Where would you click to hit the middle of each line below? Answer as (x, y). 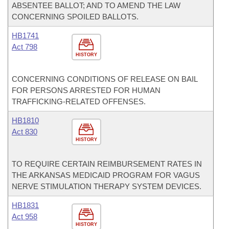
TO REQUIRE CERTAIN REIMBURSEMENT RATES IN (107, 164)
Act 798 (25, 47)
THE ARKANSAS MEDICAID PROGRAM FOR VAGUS (106, 175)
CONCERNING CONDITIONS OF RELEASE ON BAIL (105, 79)
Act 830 (25, 132)
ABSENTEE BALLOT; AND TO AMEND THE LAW (96, 5)
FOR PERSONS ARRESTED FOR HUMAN (86, 90)
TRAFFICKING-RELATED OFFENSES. (79, 101)
